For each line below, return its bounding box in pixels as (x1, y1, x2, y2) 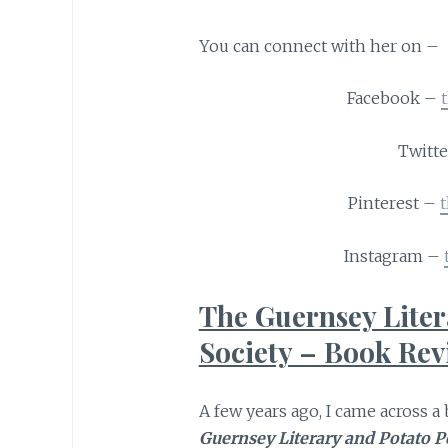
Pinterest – (348, 193, 441, 214)
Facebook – (347, 88, 442, 109)
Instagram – (344, 245, 445, 266)
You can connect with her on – (198, 35, 439, 56)
